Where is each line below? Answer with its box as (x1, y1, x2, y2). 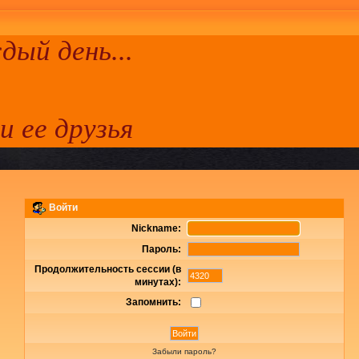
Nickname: (131, 223, 181, 235)
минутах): (135, 276, 181, 288)
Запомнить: (126, 296, 181, 309)
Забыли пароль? (152, 347, 216, 357)
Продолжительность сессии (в (34, 264, 181, 276)
